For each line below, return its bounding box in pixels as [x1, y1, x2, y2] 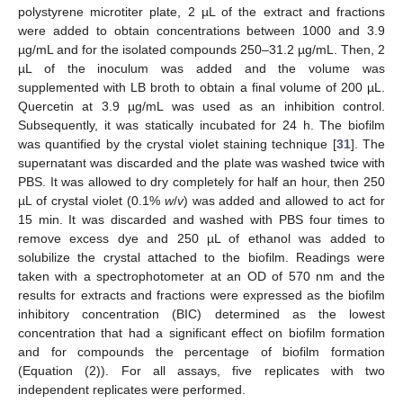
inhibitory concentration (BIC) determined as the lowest [18, 307, 385, 322]
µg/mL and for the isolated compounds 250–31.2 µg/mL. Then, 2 [18, 42, 385, 58]
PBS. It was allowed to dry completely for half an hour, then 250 [18, 175, 385, 190]
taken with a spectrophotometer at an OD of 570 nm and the [18, 269, 385, 284]
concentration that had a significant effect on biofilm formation [18, 326, 385, 341]
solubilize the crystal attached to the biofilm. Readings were [18, 250, 385, 265]
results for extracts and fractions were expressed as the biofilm [18, 288, 385, 303]
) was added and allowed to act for [183, 193, 386, 209]
